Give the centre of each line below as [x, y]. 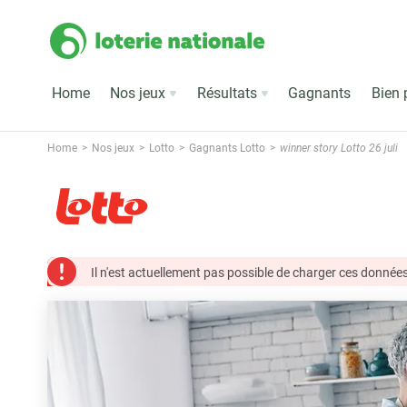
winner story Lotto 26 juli [338, 147]
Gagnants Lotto [227, 147]
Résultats [227, 92]
